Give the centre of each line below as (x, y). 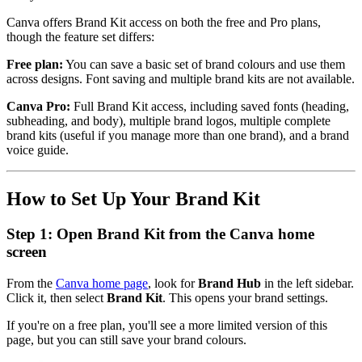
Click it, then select (57, 298)
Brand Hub (229, 284)
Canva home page (102, 284)
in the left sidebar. (307, 284)
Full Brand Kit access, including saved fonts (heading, (210, 106)
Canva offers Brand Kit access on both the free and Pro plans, (164, 22)
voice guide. (38, 149)
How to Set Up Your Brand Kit (133, 198)
